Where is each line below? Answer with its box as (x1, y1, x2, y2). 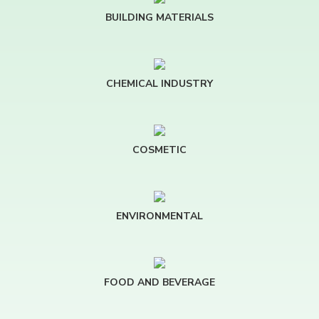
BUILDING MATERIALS (105, 11, 214, 24)
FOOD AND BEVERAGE (104, 276, 215, 289)
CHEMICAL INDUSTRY (106, 77, 213, 90)
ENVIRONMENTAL (116, 209, 203, 223)
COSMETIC (132, 143, 187, 157)
